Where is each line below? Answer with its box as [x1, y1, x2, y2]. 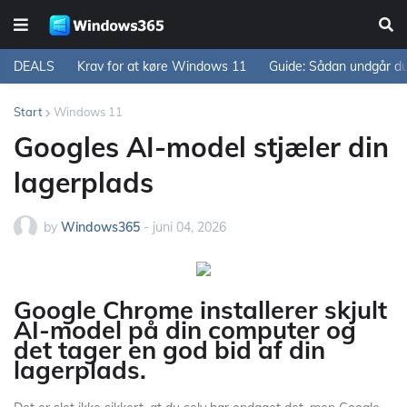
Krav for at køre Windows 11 [77, 58, 246, 74]
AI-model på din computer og [14, 314, 356, 345]
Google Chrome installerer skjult [14, 294, 387, 325]
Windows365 [61, 218, 140, 235]
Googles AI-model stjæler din [14, 130, 389, 164]
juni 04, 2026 [153, 218, 226, 235]
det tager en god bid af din [14, 334, 325, 365]
